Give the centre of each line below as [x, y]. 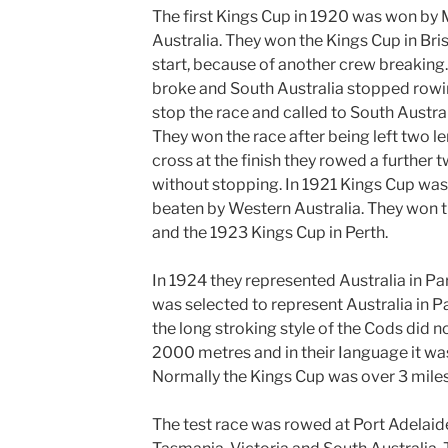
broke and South [212, 88]
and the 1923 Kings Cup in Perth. [269, 232]
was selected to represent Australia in [290, 304]
